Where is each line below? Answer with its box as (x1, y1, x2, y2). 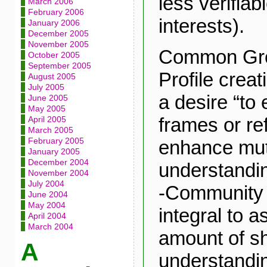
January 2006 (27, 18, 80, 27)
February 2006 (27, 7, 84, 17)
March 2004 (27, 222, 73, 231)
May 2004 (27, 200, 66, 210)
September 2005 (27, 61, 91, 70)
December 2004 (27, 157, 89, 167)
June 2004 (27, 190, 68, 199)
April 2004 (27, 211, 66, 221)
